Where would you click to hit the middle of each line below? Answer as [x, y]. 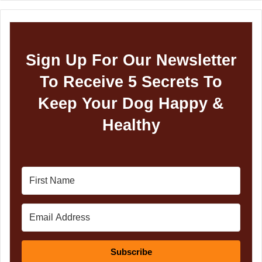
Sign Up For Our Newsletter [131, 60]
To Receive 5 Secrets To [131, 82]
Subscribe [131, 251]
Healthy [131, 125]
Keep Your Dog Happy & [131, 103]
